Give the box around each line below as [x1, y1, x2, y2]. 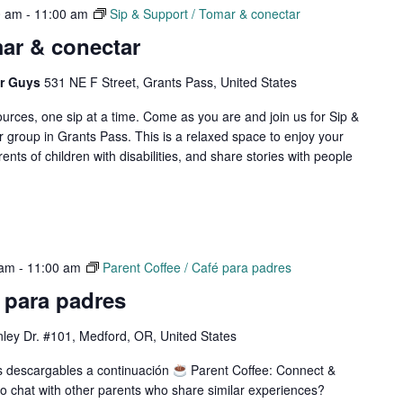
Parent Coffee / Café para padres [102, 258, 291, 277]
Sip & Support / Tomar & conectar [109, 4, 300, 23]
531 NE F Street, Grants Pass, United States [43, 73, 297, 92]
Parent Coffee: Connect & [186, 361, 336, 380]
